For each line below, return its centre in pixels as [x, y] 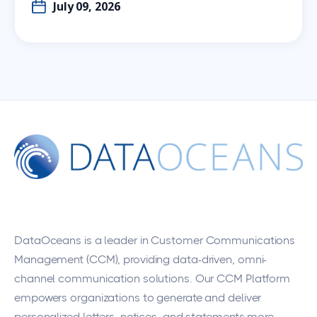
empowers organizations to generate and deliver [138, 297]
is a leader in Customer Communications [189, 240]
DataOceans [48, 240]
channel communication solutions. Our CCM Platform [152, 278]
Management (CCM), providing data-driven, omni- [141, 259]
